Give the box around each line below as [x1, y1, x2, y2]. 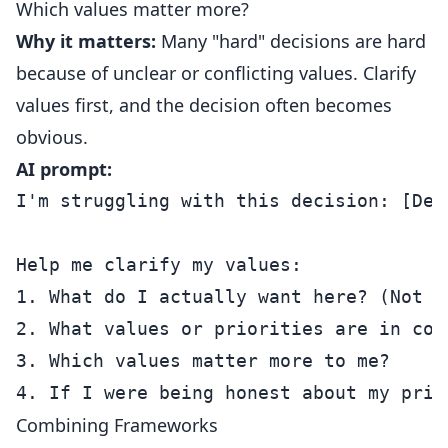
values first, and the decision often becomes [16, 93, 392, 117]
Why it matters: [16, 29, 156, 53]
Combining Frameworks [16, 413, 218, 437]
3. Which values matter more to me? [16, 350, 390, 371]
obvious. [16, 125, 88, 149]
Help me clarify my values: [16, 254, 302, 275]
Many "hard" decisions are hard [156, 29, 426, 53]
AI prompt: [16, 157, 112, 181]
